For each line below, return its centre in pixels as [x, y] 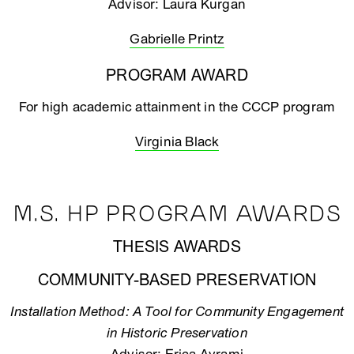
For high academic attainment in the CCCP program [177, 107]
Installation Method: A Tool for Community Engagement [177, 312]
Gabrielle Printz [177, 39]
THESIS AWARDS [177, 247]
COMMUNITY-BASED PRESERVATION [177, 281]
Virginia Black [177, 142]
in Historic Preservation [177, 333]
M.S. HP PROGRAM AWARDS [177, 215]
